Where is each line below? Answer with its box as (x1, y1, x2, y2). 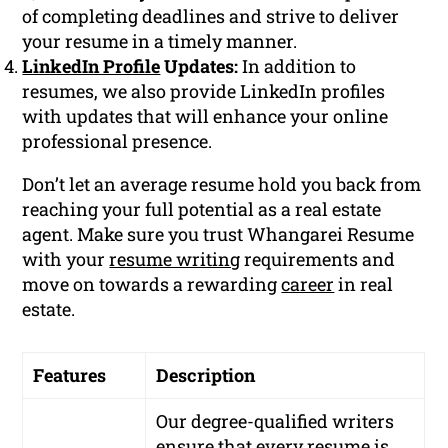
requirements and (240, 247, 396, 272)
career (281, 272, 335, 297)
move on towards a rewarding (22, 272, 282, 297)
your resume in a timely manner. (22, 29, 298, 54)
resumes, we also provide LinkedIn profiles (22, 79, 386, 104)
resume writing (109, 247, 241, 272)
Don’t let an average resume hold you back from (22, 172, 422, 197)
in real (334, 272, 394, 297)
